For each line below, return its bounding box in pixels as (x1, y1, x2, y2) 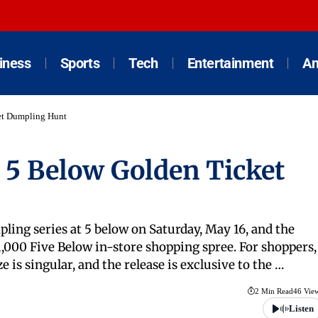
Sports (60, 55, 100, 72)
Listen (288, 303, 314, 314)
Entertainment (187, 55, 274, 72)
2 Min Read (254, 287, 293, 296)
